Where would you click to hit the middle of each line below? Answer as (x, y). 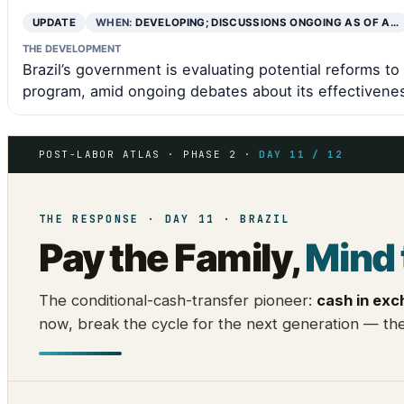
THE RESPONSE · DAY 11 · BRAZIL (165, 218)
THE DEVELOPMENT (72, 48)
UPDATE (55, 22)
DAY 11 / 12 (301, 154)
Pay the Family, (172, 257)
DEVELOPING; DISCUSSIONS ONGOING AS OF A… (267, 22)
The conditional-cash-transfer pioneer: (178, 300)
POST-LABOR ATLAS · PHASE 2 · (149, 154)
